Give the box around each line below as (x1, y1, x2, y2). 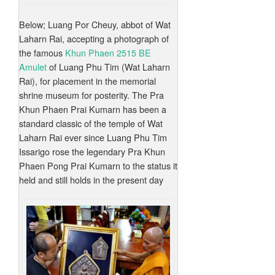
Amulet (19, 60, 47, 74)
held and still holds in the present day (19, 173, 163, 187)
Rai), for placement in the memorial (19, 74, 156, 88)
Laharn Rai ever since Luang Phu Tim (19, 131, 167, 144)
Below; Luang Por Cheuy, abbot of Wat (19, 18, 171, 31)
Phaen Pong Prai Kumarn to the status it (19, 159, 177, 172)
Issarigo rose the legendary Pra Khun (19, 145, 165, 158)
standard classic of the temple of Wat (19, 117, 163, 130)
